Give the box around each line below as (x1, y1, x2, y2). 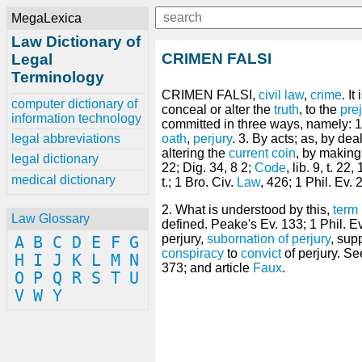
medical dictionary (11, 172, 116, 187)
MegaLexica (11, 11, 82, 25)
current (229, 146, 268, 161)
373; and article (162, 261, 253, 276)
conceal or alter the (162, 103, 274, 117)
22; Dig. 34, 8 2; (162, 161, 255, 175)
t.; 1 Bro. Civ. (162, 175, 237, 190)
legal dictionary (11, 152, 99, 166)
